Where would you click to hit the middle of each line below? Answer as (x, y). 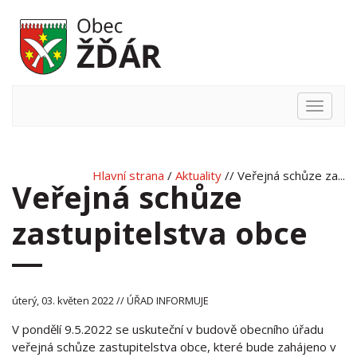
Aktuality (198, 175)
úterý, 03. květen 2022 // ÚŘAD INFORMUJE (110, 300)
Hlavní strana (128, 175)
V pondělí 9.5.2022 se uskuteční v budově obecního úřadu (168, 329)
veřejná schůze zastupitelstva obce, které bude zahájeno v (174, 347)
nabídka (335, 126)
